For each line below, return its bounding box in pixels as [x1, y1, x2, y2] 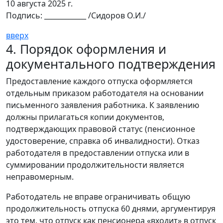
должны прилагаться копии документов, [6, 111, 164, 122]
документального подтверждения [6, 55, 216, 72]
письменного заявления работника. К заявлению [6, 100, 199, 111]
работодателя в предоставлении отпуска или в [6, 147, 189, 158]
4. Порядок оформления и [6, 40, 166, 57]
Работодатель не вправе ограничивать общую [6, 191, 190, 202]
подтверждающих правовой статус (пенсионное [6, 123, 195, 134]
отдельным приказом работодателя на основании [6, 88, 204, 99]
